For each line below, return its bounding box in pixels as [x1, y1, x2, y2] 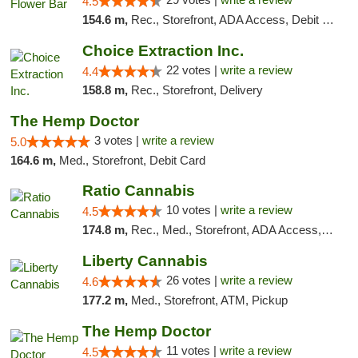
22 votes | [165, 63, 221, 77]
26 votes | [165, 273, 221, 287]
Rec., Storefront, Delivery [130, 83, 263, 97]
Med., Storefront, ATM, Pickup [130, 293, 288, 307]
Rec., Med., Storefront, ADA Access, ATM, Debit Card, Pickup [130, 223, 321, 237]
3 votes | [94, 133, 142, 147]
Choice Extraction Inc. [82, 42, 244, 59]
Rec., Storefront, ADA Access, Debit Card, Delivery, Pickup [130, 13, 322, 26]
